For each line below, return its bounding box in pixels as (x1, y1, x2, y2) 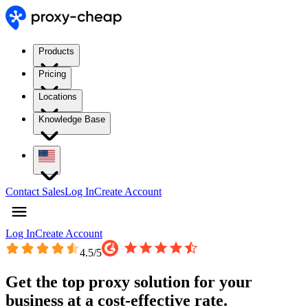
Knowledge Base (38, 114, 105, 124)
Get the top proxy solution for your (5, 272, 252, 291)
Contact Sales (5, 186, 65, 197)
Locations (38, 91, 77, 102)
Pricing (38, 69, 66, 79)
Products (38, 46, 74, 56)
